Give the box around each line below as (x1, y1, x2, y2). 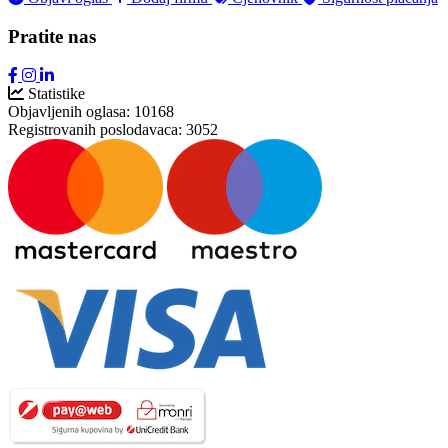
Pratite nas (8, 25, 96, 47)
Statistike (28, 84, 85, 102)
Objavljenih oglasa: (8, 102, 130, 120)
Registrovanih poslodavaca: (8, 120, 182, 138)
